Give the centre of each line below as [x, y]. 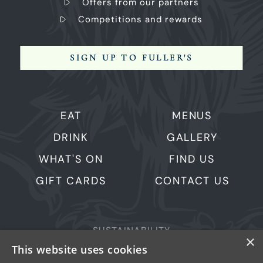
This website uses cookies [80, 249]
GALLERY [192, 138]
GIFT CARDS [71, 181]
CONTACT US [192, 181]
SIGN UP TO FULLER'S [131, 58]
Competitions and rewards [140, 20]
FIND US [192, 159]
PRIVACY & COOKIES [131, 249]
